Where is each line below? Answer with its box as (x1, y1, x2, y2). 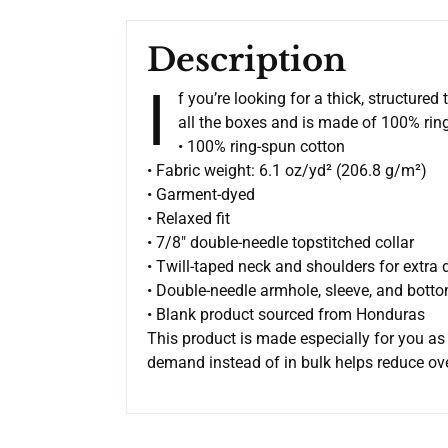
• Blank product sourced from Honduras (147, 305, 425, 325)
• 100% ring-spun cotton (178, 137, 345, 157)
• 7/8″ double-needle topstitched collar (147, 233, 414, 253)
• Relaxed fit (147, 209, 230, 229)
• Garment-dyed (147, 185, 255, 205)
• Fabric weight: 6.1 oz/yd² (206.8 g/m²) (147, 161, 427, 181)
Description (147, 40, 346, 81)
